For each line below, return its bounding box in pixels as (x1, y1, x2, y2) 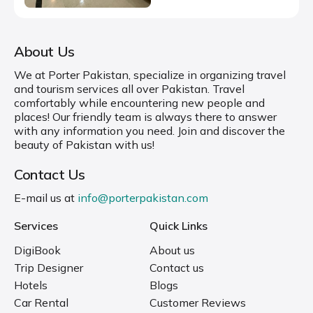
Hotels (14, 278, 48, 292)
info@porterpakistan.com (78, 191, 208, 205)
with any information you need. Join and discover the (14, 124, 285, 138)
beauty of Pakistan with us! (14, 138, 154, 152)
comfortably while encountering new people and (14, 96, 265, 110)
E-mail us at (14, 191, 78, 205)
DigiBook (14, 243, 61, 257)
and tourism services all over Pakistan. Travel (14, 82, 245, 96)
